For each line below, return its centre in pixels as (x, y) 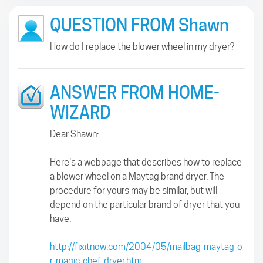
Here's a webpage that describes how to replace (146, 162)
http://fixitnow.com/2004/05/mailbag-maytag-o (146, 247)
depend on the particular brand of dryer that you (145, 204)
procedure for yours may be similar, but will (134, 190)
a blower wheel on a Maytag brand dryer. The (137, 176)
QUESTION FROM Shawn (139, 25)
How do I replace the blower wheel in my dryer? (142, 46)
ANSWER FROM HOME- (135, 92)
